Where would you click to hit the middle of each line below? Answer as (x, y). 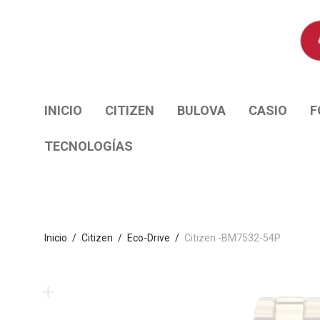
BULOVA (201, 110)
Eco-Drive (149, 238)
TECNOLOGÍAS (89, 146)
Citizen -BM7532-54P (232, 238)
